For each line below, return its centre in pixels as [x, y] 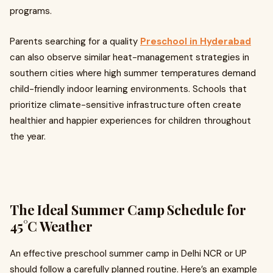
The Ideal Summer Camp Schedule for [128, 210]
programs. [31, 11]
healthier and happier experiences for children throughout [130, 121]
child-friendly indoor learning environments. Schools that [128, 89]
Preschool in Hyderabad [196, 41]
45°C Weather [51, 226]
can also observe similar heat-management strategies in [129, 57]
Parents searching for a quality [75, 41]
